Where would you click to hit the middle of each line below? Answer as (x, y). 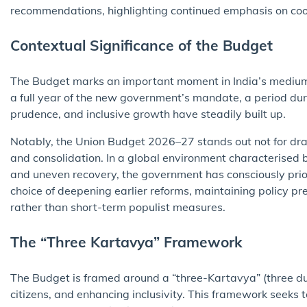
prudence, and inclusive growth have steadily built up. (148, 113)
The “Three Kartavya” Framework (126, 242)
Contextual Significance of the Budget (142, 45)
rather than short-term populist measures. (118, 207)
